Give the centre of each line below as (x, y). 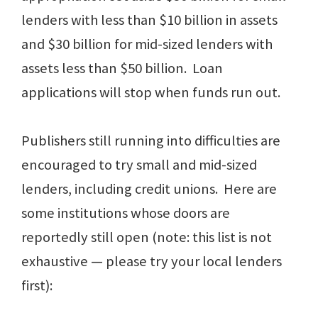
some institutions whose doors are (126, 213)
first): (37, 286)
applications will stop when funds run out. (152, 93)
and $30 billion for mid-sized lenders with (147, 44)
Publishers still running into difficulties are (151, 141)
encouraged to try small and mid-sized (139, 165)
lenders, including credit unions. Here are (149, 189)
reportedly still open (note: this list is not (147, 237)
